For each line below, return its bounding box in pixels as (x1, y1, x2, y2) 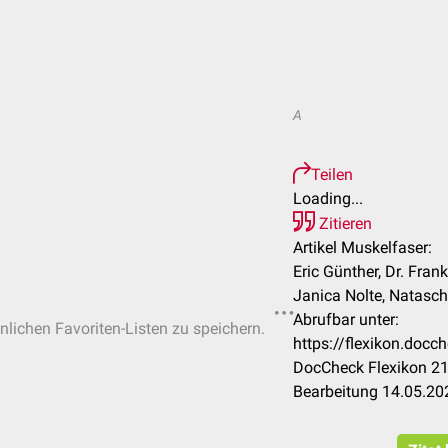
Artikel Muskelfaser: (293, 238, 432, 257)
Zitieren (315, 214, 372, 233)
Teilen (311, 165, 353, 184)
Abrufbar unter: (293, 310, 399, 329)
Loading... (293, 189, 363, 208)
